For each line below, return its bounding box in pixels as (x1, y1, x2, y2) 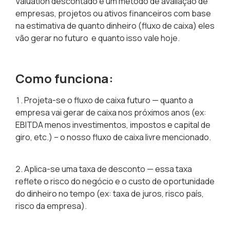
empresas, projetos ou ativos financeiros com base (15, 8, 211, 20)
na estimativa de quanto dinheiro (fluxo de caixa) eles (15, 20, 215, 32)
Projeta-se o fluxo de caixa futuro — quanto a (24, 94, 193, 106)
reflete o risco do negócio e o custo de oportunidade (15, 176, 215, 187)
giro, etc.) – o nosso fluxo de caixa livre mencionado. (15, 131, 211, 143)
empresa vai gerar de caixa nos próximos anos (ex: (15, 106, 206, 118)
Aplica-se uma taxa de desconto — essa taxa (24, 163, 192, 175)
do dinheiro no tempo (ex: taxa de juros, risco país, (15, 188, 204, 200)
